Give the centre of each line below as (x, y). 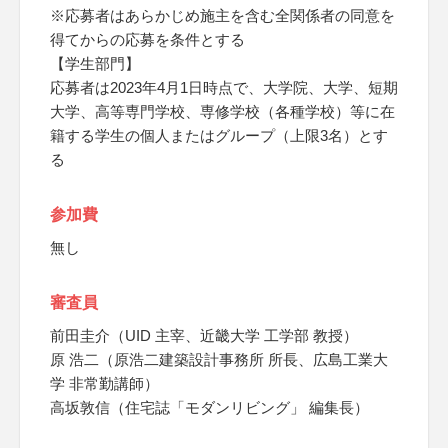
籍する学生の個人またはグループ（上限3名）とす (219, 135)
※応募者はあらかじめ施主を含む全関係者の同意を (222, 15)
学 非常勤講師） (104, 383)
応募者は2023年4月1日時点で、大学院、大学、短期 (224, 87)
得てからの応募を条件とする (147, 39)
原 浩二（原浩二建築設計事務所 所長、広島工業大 (219, 359)
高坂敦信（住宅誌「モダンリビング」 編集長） (209, 407)
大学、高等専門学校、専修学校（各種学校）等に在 (222, 111)
